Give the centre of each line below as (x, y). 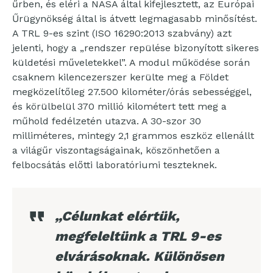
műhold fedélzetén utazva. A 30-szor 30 (107, 121)
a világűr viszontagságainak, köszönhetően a (116, 150)
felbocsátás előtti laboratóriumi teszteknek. (115, 165)
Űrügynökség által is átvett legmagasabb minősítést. (135, 19)
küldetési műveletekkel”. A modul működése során (131, 62)
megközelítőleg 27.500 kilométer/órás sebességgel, (132, 92)
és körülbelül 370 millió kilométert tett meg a (119, 106)
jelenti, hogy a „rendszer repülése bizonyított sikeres (136, 48)
